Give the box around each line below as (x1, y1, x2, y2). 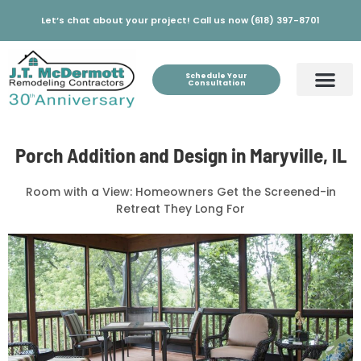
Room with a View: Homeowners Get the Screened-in (25, 183, 336, 200)
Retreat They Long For (116, 200, 245, 217)
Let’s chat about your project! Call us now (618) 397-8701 (41, 14, 320, 27)
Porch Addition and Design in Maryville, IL (15, 142, 346, 167)
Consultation (187, 77, 246, 88)
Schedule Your (185, 70, 248, 81)
